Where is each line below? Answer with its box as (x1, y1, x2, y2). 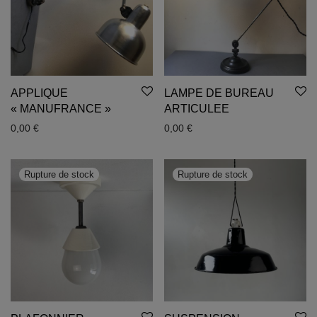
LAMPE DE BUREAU (164, 87, 274, 99)
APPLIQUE (11, 87, 68, 99)
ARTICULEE (164, 103, 229, 115)
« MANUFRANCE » (11, 103, 111, 115)
